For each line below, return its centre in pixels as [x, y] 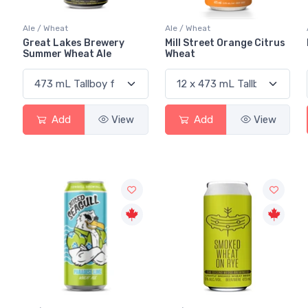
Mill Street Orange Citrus [225, 43]
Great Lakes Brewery [74, 43]
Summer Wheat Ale [67, 54]
